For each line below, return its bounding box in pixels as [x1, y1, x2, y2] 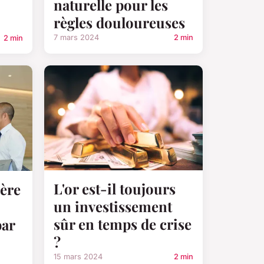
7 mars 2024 [54, 32, 99, 42]
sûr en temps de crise [54, 214, 192, 234]
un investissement [54, 197, 172, 216]
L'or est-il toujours [54, 179, 176, 199]
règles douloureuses [54, 12, 185, 32]
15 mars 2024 [54, 252, 103, 262]
